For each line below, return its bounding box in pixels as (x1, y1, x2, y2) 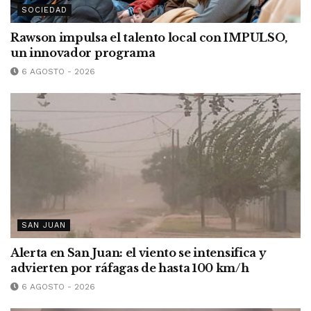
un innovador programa (10, 46, 155, 60)
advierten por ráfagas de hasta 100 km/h (10, 261, 249, 276)
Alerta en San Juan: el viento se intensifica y (10, 246, 267, 260)
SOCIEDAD (22, 6, 67, 15)
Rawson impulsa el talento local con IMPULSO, (10, 31, 287, 45)
